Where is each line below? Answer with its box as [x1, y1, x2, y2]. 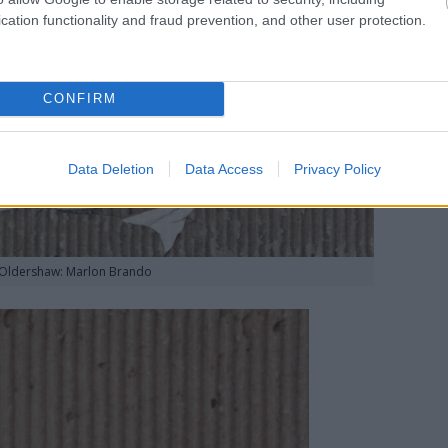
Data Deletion [67, 160, 154, 177]
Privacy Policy [293, 160, 381, 177]
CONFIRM [42, 91, 117, 106]
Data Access [184, 160, 263, 177]
